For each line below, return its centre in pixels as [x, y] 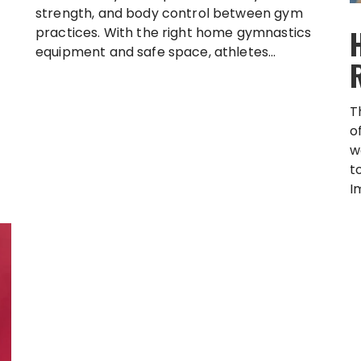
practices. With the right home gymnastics [174, 33]
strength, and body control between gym [169, 14]
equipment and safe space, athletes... [156, 52]
